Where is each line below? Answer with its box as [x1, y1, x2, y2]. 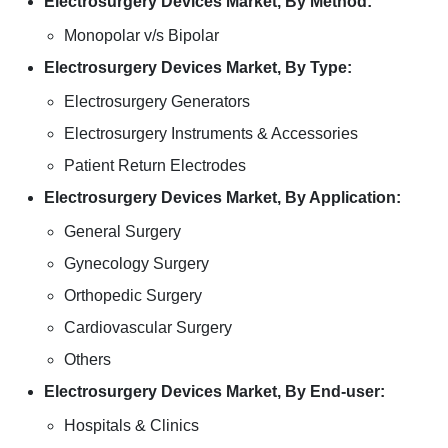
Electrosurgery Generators [64, 93, 250, 110]
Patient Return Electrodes [64, 157, 246, 174]
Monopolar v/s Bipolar [64, 27, 219, 44]
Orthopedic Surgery [64, 287, 202, 304]
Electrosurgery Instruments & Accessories [64, 125, 358, 142]
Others [64, 351, 111, 368]
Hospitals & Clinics [64, 417, 199, 434]
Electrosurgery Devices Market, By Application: [44, 189, 401, 206]
